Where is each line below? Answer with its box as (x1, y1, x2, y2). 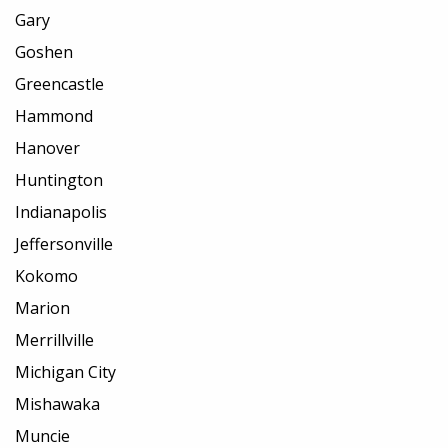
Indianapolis (15, 201, 107, 224)
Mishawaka (15, 393, 100, 416)
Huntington (15, 169, 103, 192)
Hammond (15, 105, 93, 128)
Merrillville (15, 329, 94, 352)
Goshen (15, 41, 73, 64)
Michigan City (15, 361, 116, 384)
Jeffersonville (15, 233, 113, 256)
